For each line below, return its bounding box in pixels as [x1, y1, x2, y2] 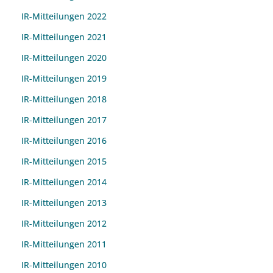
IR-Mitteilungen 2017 [21, 114, 107, 126]
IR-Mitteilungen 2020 [21, 52, 107, 63]
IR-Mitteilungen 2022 [21, 10, 107, 22]
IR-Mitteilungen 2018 [21, 93, 107, 105]
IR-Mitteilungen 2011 [21, 238, 107, 250]
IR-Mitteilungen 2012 [21, 218, 107, 229]
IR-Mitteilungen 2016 [21, 135, 107, 146]
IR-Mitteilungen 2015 [21, 155, 107, 167]
